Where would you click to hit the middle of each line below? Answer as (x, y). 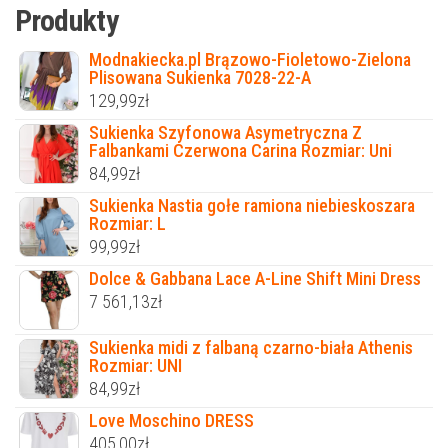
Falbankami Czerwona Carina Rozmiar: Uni (240, 150)
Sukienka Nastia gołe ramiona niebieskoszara (252, 205)
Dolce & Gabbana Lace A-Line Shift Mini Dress (255, 278)
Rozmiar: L (127, 223)
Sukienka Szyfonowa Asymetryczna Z (225, 132)
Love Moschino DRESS (171, 420)
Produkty (67, 20)
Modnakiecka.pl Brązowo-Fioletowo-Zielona (250, 59)
